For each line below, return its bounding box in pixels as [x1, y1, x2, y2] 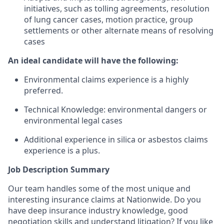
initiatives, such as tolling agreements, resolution [24, 3, 209, 14]
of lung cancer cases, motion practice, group [24, 14, 193, 25]
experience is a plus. [24, 145, 100, 156]
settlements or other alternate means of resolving [24, 25, 213, 36]
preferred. [24, 85, 63, 96]
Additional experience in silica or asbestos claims [24, 134, 208, 145]
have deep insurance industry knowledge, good [8, 205, 188, 216]
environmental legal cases [24, 115, 122, 126]
